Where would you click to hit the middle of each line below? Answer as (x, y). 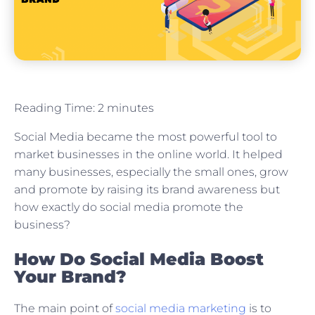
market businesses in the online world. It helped (148, 155)
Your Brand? (70, 277)
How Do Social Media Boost (139, 259)
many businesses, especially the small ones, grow (151, 172)
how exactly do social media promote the (129, 207)
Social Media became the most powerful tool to (146, 137)
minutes (130, 108)
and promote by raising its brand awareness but (147, 190)
